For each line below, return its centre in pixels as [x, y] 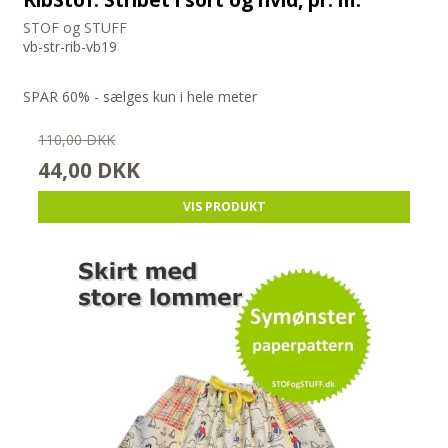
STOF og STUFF [75, 28]
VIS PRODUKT [224, 207]
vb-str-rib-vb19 [70, 47]
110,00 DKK [77, 140]
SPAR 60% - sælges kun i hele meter [140, 97]
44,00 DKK [89, 170]
